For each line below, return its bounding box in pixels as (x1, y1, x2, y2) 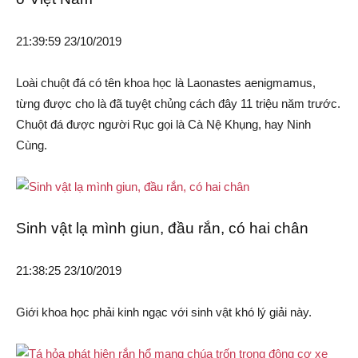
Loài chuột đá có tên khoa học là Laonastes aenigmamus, (16, 76, 316, 90)
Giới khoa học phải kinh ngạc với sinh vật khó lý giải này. (16, 305, 312, 320)
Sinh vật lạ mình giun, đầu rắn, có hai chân (16, 220, 308, 237)
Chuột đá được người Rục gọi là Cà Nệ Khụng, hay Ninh (16, 117, 311, 132)
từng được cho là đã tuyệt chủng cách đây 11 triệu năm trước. (16, 97, 340, 111)
